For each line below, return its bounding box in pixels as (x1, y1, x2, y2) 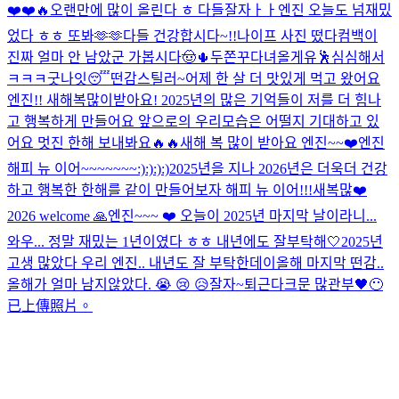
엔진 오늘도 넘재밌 (278, 2, 392, 18)
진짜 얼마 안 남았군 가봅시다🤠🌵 (7, 49, 210, 65)
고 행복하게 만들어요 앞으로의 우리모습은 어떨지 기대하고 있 (7, 113, 379, 129)
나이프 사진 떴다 (237, 28, 338, 44)
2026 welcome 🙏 (7, 208, 108, 224)
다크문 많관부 (271, 276, 354, 292)
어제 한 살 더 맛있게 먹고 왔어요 (185, 70, 380, 86)
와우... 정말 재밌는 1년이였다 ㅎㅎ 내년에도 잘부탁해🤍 (7, 233, 341, 249)
